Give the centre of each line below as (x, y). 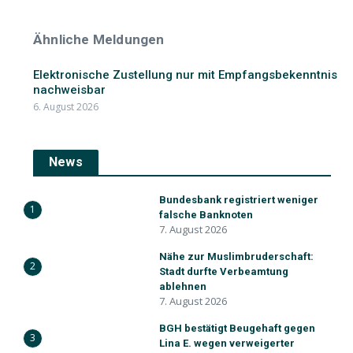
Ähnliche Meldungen (99, 39)
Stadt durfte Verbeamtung (224, 271)
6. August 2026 (66, 107)
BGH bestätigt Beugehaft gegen (237, 328)
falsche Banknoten (206, 215)
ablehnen (183, 286)
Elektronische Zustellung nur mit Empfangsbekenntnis (185, 75)
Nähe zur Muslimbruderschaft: (236, 256)
